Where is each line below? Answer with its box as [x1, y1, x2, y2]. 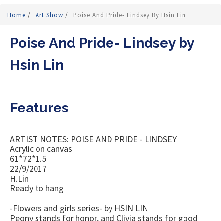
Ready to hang [10, 183, 64, 194]
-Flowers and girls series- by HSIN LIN [10, 202, 148, 214]
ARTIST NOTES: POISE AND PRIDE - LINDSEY [10, 133, 177, 145]
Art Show [36, 11, 65, 20]
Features [10, 100, 69, 116]
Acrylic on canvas [10, 143, 72, 155]
